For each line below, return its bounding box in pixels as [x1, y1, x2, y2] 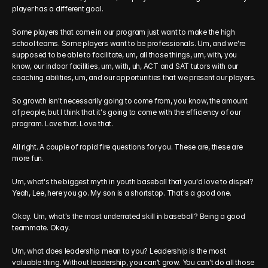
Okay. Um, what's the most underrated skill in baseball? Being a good [12, 212, 245, 221]
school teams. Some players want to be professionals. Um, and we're [12, 39, 246, 48]
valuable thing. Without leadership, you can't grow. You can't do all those [12, 258, 255, 267]
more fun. [12, 154, 44, 163]
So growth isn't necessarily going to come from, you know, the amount [12, 96, 248, 105]
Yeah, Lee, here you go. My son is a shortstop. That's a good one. [12, 188, 232, 197]
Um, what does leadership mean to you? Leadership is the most [12, 246, 226, 255]
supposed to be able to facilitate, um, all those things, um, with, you [12, 50, 237, 59]
